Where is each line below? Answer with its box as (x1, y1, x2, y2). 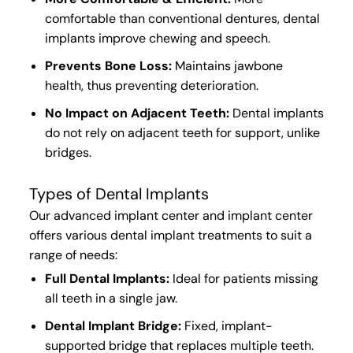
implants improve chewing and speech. (44, 30, 270, 46)
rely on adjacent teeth (84, 124, 213, 141)
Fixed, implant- (180, 318, 273, 334)
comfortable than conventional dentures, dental (44, 10, 320, 27)
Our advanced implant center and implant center (28, 207, 313, 224)
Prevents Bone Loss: (44, 58, 172, 74)
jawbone (233, 58, 283, 74)
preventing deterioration (114, 77, 256, 94)
